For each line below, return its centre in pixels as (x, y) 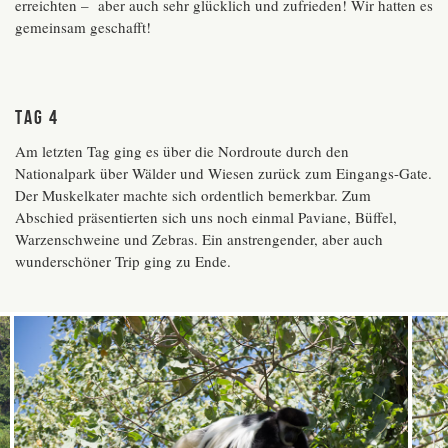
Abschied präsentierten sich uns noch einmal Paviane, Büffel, (206, 216)
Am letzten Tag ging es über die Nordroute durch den (182, 150)
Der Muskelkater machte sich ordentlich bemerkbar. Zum (193, 194)
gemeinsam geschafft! (83, 26)
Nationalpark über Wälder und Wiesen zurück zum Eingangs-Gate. (223, 172)
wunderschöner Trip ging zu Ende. (123, 260)
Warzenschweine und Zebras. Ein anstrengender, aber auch (199, 238)
